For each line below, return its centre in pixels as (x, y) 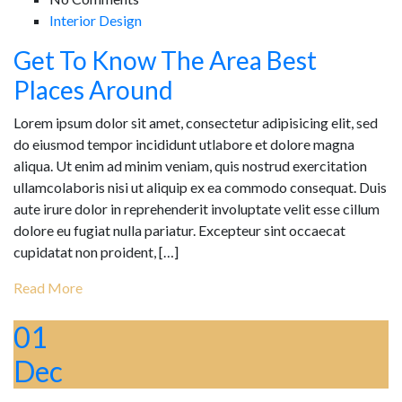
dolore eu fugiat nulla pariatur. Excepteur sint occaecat (179, 230)
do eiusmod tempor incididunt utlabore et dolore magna (184, 144)
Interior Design (96, 20)
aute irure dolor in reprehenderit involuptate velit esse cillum (197, 208)
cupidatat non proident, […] (96, 251)
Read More (48, 287)
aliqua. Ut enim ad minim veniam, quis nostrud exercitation (190, 165)
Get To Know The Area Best (165, 60)
